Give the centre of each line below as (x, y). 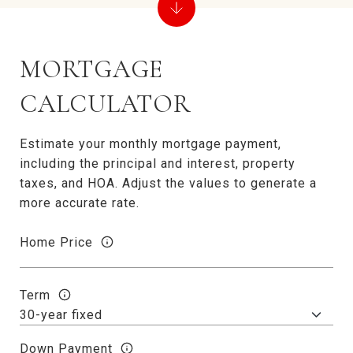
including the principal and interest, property (158, 163)
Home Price (56, 242)
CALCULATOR (106, 104)
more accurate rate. (80, 203)
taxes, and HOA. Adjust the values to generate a (168, 183)
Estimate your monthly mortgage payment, (150, 144)
